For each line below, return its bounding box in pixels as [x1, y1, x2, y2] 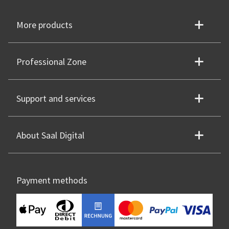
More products [16, 19, 73, 31]
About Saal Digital [16, 129, 84, 142]
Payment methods [16, 174, 87, 187]
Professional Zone [16, 56, 86, 68]
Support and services [16, 93, 96, 105]
